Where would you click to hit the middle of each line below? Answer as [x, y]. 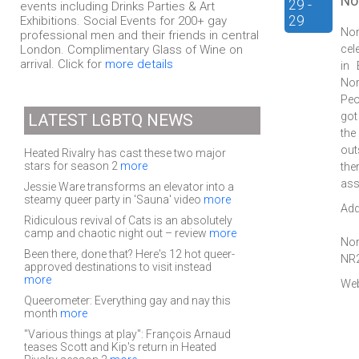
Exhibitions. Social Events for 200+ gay [123, 21]
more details [139, 64]
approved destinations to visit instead [117, 267]
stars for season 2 [72, 166]
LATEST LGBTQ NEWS [110, 120]
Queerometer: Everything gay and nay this [127, 301]
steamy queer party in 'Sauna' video [113, 200]
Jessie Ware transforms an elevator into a [129, 187]
